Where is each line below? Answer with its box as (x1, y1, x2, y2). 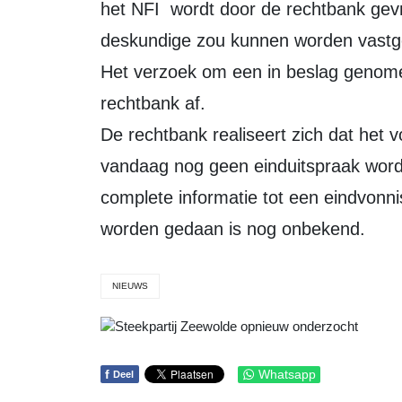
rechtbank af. (100, 93, 205, 113)
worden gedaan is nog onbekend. (100, 219, 365, 239)
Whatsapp (258, 367, 316, 382)
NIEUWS (112, 281, 148, 291)
